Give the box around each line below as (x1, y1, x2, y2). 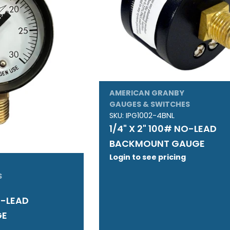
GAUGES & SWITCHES (109, 99, 190, 110)
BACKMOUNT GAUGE (109, 137, 205, 150)
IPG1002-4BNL (126, 110, 175, 121)
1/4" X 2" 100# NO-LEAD (109, 122, 217, 136)
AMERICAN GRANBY (109, 88, 185, 99)
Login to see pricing (109, 152, 186, 163)
